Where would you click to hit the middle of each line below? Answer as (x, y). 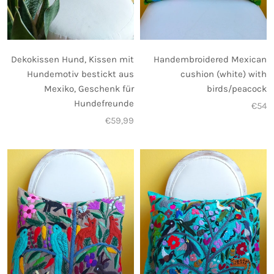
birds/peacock (237, 89)
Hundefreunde (104, 104)
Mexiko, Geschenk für (89, 89)
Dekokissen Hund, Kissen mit (72, 60)
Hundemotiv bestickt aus (80, 74)
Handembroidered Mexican (210, 60)
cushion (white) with (224, 74)
